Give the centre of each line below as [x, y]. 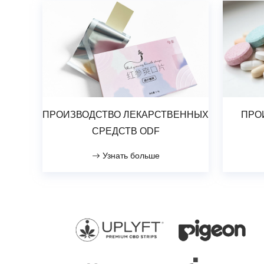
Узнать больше [130, 156]
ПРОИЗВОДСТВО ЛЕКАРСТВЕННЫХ [126, 115]
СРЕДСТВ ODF [126, 131]
